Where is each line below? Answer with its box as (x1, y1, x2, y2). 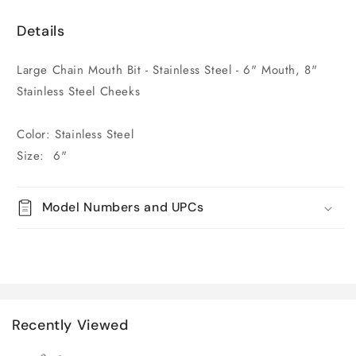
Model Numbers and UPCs (41, 199, 204, 216)
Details (17, 21, 65, 41)
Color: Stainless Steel (17, 126, 134, 144)
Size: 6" (17, 147, 68, 165)
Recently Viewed (12, 315, 129, 335)
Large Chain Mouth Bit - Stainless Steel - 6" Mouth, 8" (17, 61, 318, 79)
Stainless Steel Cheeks (17, 83, 141, 101)
